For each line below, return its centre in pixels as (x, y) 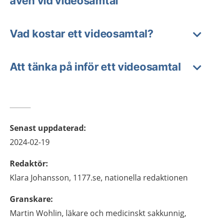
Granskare (30, 199)
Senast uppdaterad (47, 128)
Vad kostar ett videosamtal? (82, 33)
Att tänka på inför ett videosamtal (95, 66)
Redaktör (28, 163)
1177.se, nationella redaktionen (130, 177)
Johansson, (51, 177)
